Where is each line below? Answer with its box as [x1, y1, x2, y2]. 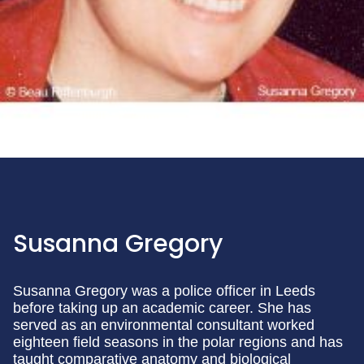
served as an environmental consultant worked [13, 317, 314, 334]
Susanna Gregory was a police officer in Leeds [13, 283, 315, 300]
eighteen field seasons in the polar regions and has [13, 334, 343, 351]
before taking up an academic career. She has [13, 300, 311, 317]
